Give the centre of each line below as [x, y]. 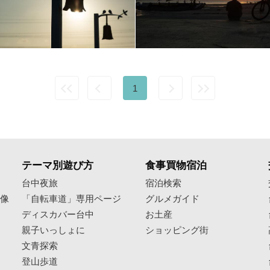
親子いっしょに [54, 229]
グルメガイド [172, 198]
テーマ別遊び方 [58, 164]
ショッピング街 [177, 229]
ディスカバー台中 [58, 213]
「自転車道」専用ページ [72, 198]
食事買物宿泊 [176, 164]
